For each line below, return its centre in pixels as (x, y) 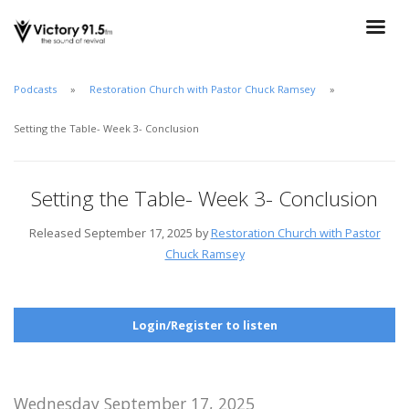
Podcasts (35, 89)
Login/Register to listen (204, 325)
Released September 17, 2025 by (120, 232)
